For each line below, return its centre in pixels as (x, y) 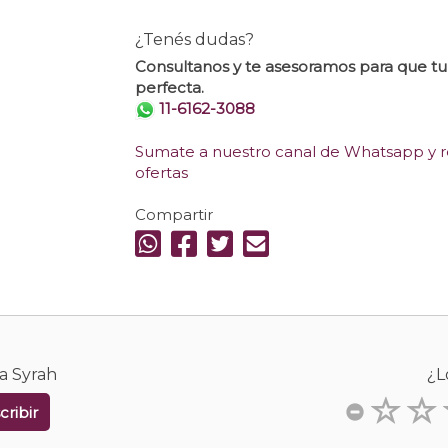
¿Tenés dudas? (194, 40)
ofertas (161, 173)
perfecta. (169, 88)
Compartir (173, 215)
